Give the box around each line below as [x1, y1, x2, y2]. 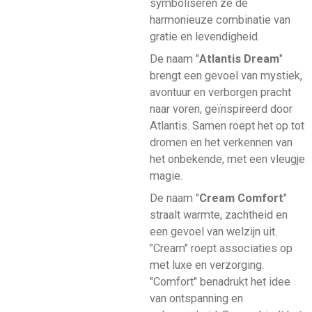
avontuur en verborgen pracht [149, 86, 291, 100]
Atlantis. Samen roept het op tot [149, 119, 304, 133]
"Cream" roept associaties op [149, 242, 292, 256]
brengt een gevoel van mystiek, [149, 69, 302, 83]
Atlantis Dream [198, 52, 279, 66]
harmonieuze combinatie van [149, 13, 290, 27]
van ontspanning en [149, 292, 243, 306]
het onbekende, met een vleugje [149, 153, 305, 166]
